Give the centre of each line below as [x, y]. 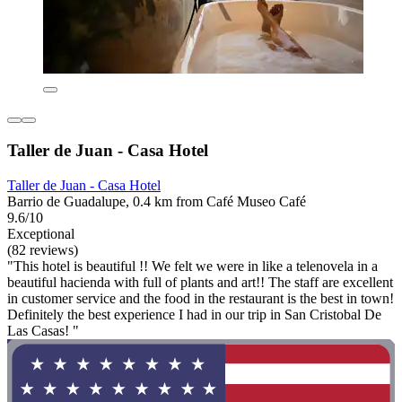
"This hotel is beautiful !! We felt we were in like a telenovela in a [192, 266]
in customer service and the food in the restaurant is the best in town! [201, 298]
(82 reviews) [43, 249]
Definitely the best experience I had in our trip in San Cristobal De [194, 314]
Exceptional [41, 233]
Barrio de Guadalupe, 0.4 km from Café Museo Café [157, 201]
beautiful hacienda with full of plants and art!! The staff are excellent [200, 282]
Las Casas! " [43, 330]
